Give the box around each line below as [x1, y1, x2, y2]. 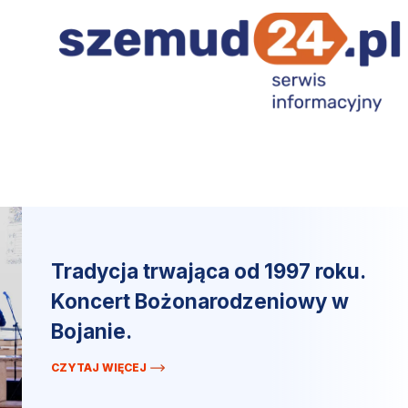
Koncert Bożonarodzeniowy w [51, 289, 349, 314]
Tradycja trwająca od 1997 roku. [51, 259, 366, 284]
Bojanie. [51, 319, 132, 344]
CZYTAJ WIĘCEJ [51, 361, 147, 375]
